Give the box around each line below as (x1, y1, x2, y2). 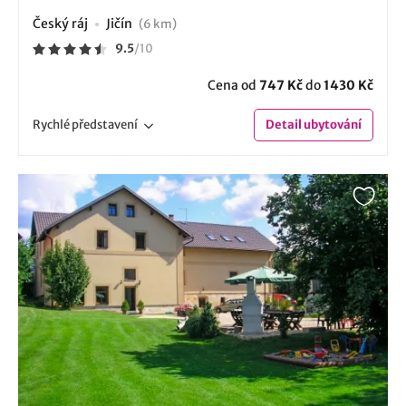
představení (72, 116, 138, 132)
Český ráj (33, 14, 88, 32)
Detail (266, 116, 302, 132)
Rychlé (33, 116, 72, 132)
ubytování (302, 116, 362, 132)
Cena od (208, 76, 259, 93)
